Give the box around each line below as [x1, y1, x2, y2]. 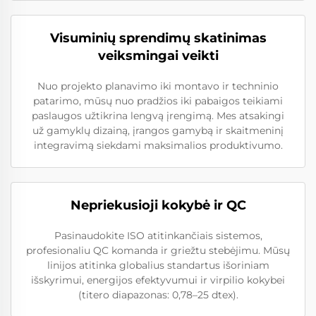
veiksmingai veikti [97, 47, 219, 63]
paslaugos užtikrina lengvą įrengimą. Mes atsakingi [32, 109, 284, 122]
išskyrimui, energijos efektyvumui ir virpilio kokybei [31, 273, 285, 286]
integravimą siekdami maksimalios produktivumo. [33, 138, 283, 152]
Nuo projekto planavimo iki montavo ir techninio [37, 79, 279, 92]
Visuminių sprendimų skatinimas [49, 30, 267, 46]
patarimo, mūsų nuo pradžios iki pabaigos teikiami [33, 94, 283, 107]
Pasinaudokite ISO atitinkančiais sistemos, [54, 229, 262, 242]
